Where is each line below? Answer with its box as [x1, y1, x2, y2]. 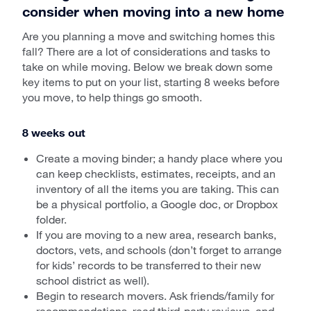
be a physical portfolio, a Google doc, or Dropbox [36, 196, 278, 210]
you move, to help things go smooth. [22, 90, 202, 103]
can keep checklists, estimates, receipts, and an [36, 166, 276, 180]
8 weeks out [22, 125, 85, 139]
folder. [36, 212, 67, 226]
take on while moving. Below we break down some [22, 59, 273, 73]
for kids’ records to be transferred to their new [36, 258, 261, 271]
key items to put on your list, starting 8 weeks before [22, 74, 280, 88]
